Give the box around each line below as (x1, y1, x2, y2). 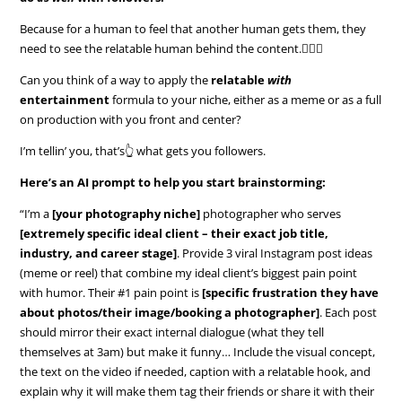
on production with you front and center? (20, 110, 242, 127)
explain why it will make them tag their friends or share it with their (20, 382, 375, 399)
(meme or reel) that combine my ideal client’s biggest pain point (20, 264, 358, 281)
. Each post (319, 303, 378, 320)
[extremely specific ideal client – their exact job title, (20, 224, 329, 241)
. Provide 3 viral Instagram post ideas (177, 244, 373, 261)
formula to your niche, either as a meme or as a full (109, 91, 382, 108)
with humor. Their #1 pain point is (20, 284, 203, 301)
